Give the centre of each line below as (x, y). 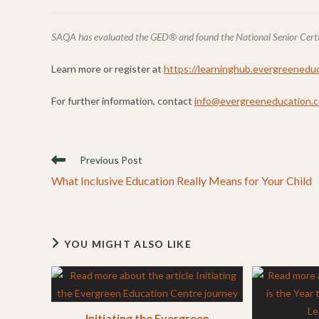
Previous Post (111, 160)
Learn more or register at (108, 69)
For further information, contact (123, 101)
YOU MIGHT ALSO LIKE (128, 244)
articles (67, 187)
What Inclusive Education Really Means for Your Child (182, 181)
